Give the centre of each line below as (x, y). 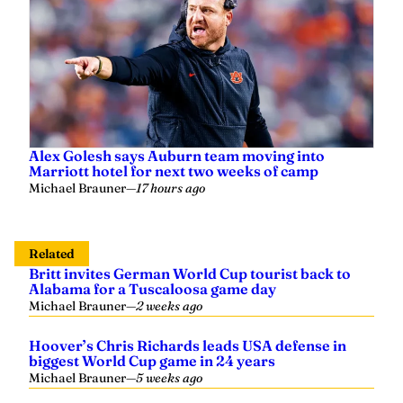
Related (52, 254)
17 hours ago (170, 188)
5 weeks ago (169, 378)
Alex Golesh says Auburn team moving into (177, 156)
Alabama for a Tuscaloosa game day (152, 289)
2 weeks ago (169, 306)
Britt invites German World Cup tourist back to (190, 274)
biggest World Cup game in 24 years (152, 361)
